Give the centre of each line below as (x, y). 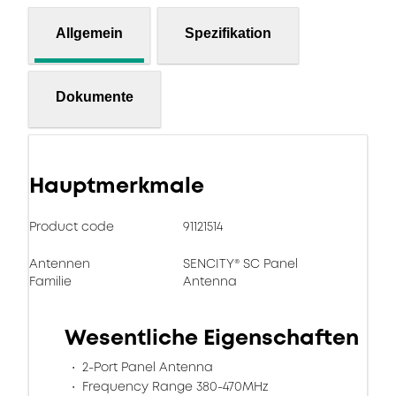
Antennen (60, 263)
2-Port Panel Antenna (146, 367)
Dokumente (95, 96)
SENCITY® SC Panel (240, 263)
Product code (72, 226)
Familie (50, 281)
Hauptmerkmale (117, 186)
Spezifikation (228, 33)
